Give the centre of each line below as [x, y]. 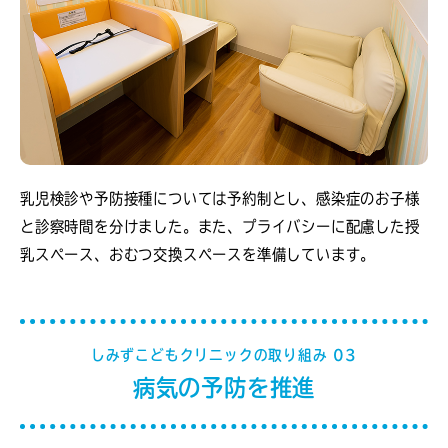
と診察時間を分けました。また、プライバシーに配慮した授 [220, 226]
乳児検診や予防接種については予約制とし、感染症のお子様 [220, 198]
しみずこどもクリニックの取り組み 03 [224, 355]
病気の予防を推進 [224, 387]
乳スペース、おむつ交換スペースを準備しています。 [198, 254]
